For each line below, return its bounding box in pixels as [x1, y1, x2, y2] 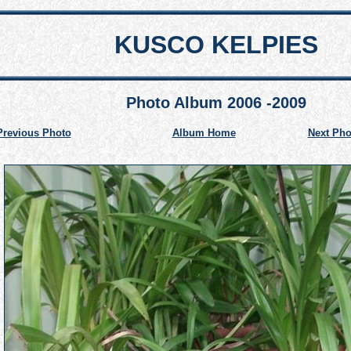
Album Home [172, 127, 236, 139]
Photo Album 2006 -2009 [126, 94, 306, 112]
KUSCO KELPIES [114, 31, 318, 59]
